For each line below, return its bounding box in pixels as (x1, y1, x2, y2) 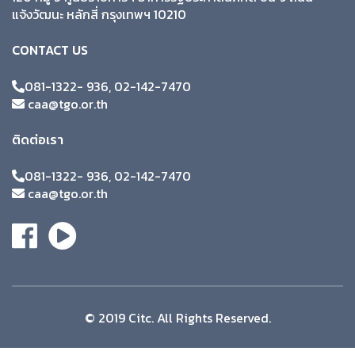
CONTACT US (12, 40, 88, 59)
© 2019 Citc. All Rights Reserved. (84, 307, 271, 327)
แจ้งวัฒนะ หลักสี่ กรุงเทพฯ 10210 (12, 4, 186, 24)
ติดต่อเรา (12, 129, 63, 149)
